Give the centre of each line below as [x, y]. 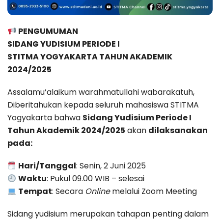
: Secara [69, 192]
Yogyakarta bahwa [45, 118]
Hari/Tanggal [47, 166]
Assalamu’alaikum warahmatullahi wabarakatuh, [101, 92]
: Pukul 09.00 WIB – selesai [96, 179]
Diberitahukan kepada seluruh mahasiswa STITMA [103, 105]
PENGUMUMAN [48, 31]
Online [98, 192]
